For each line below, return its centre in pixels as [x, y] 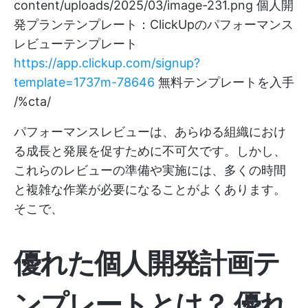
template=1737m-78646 [84, 82]
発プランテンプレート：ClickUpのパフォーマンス [154, 24]
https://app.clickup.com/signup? [107, 63]
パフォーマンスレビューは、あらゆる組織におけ [150, 132]
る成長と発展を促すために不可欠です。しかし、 [150, 151]
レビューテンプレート [76, 44]
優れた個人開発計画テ [147, 263]
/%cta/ [32, 101]
